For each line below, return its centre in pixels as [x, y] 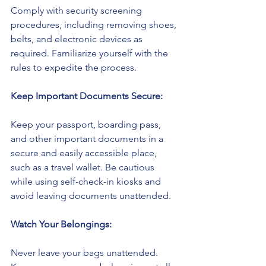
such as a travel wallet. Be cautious [84, 167]
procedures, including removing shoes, [95, 25]
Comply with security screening [77, 11]
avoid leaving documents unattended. [91, 196]
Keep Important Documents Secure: [87, 96]
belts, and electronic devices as [78, 39]
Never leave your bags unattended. [85, 253]
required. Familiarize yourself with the [91, 53]
